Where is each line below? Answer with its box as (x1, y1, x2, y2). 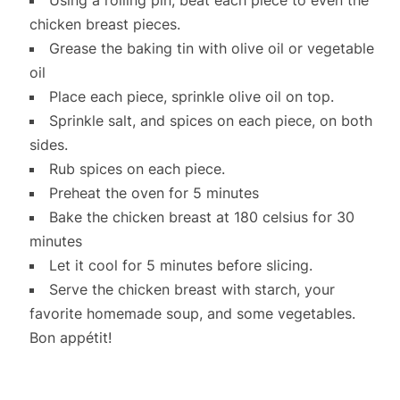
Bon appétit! (29, 328, 112, 346)
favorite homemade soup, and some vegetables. (29, 304, 355, 322)
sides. (29, 135, 68, 154)
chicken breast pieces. (29, 14, 180, 33)
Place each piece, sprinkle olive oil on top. (48, 87, 334, 105)
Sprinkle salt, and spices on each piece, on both (48, 111, 372, 129)
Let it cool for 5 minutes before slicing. (48, 255, 312, 274)
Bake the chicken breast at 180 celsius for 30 (48, 207, 354, 226)
